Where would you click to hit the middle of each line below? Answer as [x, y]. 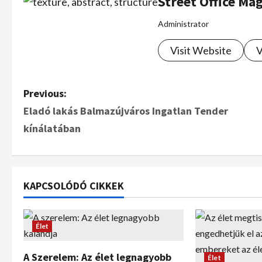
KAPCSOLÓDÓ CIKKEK [74, 186]
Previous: [45, 93]
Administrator [183, 24]
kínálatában [52, 128]
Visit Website [201, 50]
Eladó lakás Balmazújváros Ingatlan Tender [126, 111]
